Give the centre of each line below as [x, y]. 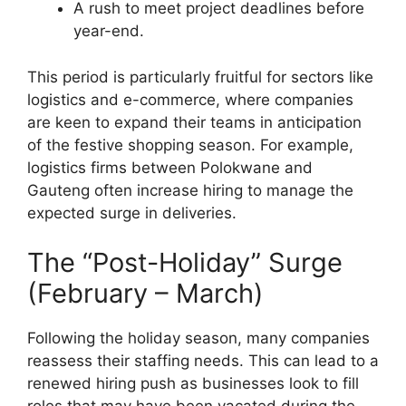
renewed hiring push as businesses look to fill [193, 383]
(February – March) [145, 293]
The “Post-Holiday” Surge [185, 262]
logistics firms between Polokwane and [170, 167]
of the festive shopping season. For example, [190, 145]
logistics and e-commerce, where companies [190, 99]
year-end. [109, 31]
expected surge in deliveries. [132, 213]
